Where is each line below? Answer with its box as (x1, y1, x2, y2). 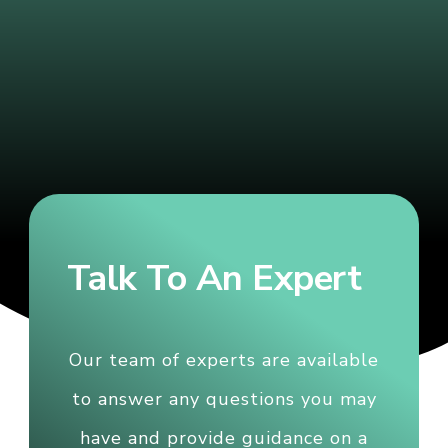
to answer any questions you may (71, 386, 377, 411)
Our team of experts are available (69, 347, 379, 372)
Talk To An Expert (66, 253, 362, 303)
